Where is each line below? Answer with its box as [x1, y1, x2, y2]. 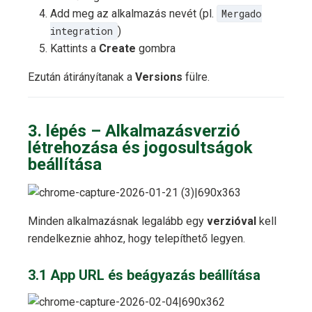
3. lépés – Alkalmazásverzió [28, 121, 240, 141]
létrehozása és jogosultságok [28, 138, 253, 158]
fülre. [182, 70, 210, 84]
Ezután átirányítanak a [28, 70, 135, 84]
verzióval [207, 214, 256, 228]
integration [50, 24, 113, 38]
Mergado [221, 7, 262, 21]
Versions [135, 70, 182, 84]
